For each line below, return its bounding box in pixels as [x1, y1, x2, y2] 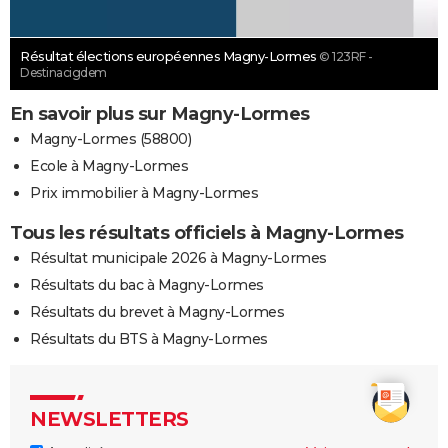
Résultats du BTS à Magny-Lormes [30, 329, 268, 348]
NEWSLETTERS [30, 406, 189, 431]
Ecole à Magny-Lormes [30, 156, 188, 175]
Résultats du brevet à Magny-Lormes [30, 302, 284, 321]
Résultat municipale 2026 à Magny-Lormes [30, 248, 327, 267]
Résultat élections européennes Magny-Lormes [20, 47, 319, 64]
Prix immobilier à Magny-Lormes [30, 183, 258, 202]
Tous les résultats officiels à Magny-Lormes [10, 221, 404, 244]
